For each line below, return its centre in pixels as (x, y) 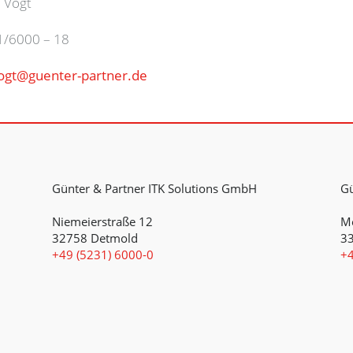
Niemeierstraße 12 (102, 221)
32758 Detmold (95, 238)
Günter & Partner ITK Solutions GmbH (154, 188)
